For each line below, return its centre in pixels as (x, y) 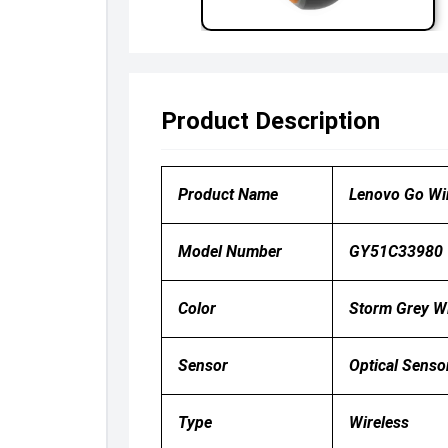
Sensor (202, 365)
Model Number (229, 251)
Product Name (227, 194)
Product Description (270, 121)
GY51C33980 (395, 251)
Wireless (378, 422)
